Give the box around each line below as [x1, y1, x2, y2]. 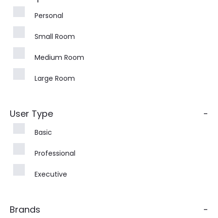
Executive [35, 169, 67, 179]
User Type [10, 107, 53, 120]
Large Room [35, 73, 75, 83]
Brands [10, 203, 40, 216]
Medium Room [35, 52, 84, 62]
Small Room [35, 31, 75, 41]
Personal [35, 10, 63, 20]
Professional [35, 148, 75, 158]
